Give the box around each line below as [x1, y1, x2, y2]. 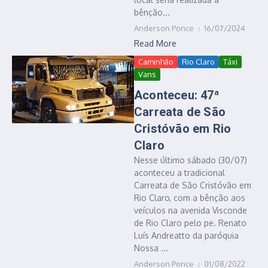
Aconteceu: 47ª [134, 88, 220, 102]
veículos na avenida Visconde [134, 205, 247, 215]
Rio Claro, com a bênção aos [134, 193, 245, 203]
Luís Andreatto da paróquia [134, 230, 239, 240]
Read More [134, 38, 176, 48]
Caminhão [138, 57, 173, 66]
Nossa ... [134, 243, 168, 253]
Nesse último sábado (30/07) [134, 155, 247, 165]
